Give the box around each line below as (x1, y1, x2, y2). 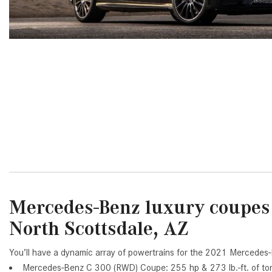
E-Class (82, 44, 113, 55)
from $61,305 (82, 23, 134, 33)
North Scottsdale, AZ (9, 218, 188, 240)
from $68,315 (82, 74, 134, 84)
